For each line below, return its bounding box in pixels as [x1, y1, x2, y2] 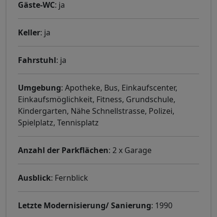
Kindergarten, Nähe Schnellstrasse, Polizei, [18, 106, 174, 117]
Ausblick [18, 172, 51, 184]
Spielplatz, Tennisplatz [18, 117, 99, 128]
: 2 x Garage [108, 145, 152, 156]
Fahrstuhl [18, 55, 56, 66]
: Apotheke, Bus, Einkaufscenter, [61, 82, 177, 93]
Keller [18, 27, 40, 38]
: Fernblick [51, 172, 88, 184]
